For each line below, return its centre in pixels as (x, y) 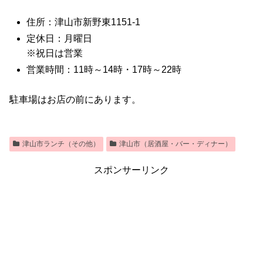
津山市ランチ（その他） (61, 144)
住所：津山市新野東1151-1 (84, 22)
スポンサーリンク (131, 170)
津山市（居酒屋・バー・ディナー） (175, 144)
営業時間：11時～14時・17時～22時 (104, 70)
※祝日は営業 (55, 53)
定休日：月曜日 (60, 39)
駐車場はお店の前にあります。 (75, 99)
